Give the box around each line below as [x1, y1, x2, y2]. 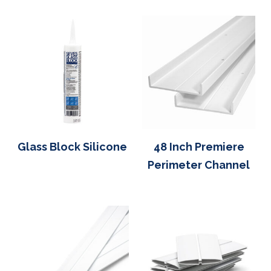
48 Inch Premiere [153, 140, 244, 153]
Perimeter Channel [148, 158, 250, 171]
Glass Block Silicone [18, 140, 127, 153]
